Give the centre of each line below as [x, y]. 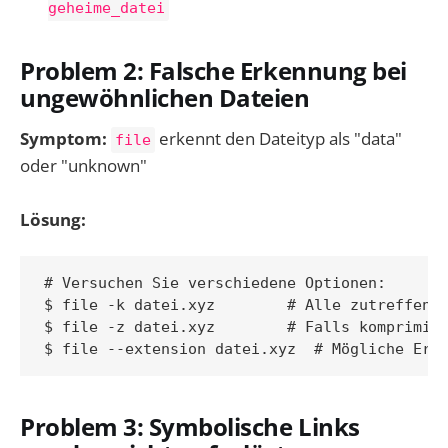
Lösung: [53, 220]
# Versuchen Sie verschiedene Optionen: [215, 282]
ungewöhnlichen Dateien [165, 97]
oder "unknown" [83, 166]
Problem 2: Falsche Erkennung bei [213, 70]
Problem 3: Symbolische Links [190, 426]
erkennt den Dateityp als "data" [278, 139]
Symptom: [63, 139]
